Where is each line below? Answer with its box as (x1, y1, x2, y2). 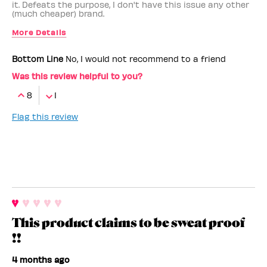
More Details (12, 27, 66, 36)
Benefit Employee (12, 45, 97, 57)
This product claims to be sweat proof (12, 215, 245, 230)
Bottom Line (12, 53, 63, 64)
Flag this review (12, 111, 78, 122)
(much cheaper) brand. (12, 8, 104, 18)
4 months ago (12, 254, 70, 265)
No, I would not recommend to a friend (63, 53, 226, 64)
